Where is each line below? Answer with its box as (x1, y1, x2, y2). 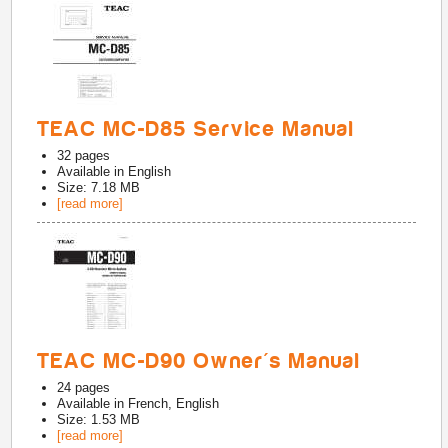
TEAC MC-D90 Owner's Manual (37, 349, 362, 373)
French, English (128, 396, 220, 411)
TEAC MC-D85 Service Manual (37, 117, 356, 141)
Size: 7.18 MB (57, 180, 141, 195)
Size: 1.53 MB (57, 412, 141, 427)
